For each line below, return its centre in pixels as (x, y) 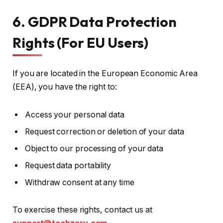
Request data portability (68, 165)
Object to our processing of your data (94, 148)
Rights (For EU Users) (81, 42)
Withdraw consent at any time (80, 182)
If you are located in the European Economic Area (105, 73)
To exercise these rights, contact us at (82, 210)
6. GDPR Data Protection (95, 21)
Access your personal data (75, 114)
